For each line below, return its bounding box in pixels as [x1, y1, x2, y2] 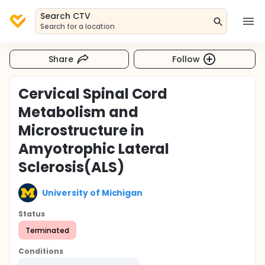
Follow [172, 53, 201, 65]
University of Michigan [42, 186, 143, 199]
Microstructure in [18, 121, 144, 140]
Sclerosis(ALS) [18, 157, 124, 177]
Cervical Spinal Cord [18, 84, 168, 104]
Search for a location [40, 21, 115, 31]
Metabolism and [18, 102, 138, 122]
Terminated [25, 225, 69, 235]
